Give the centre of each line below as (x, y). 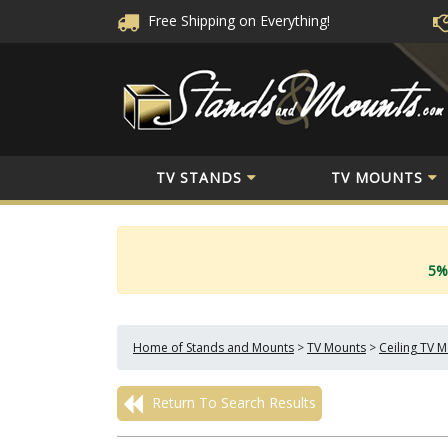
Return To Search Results (232, 402)
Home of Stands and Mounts (213, 347)
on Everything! (284, 20)
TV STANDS (198, 177)
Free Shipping (189, 20)
